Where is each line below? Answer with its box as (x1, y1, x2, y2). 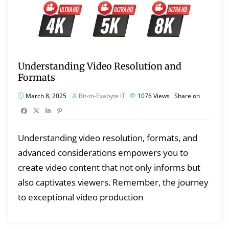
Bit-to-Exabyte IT (79, 91, 125, 100)
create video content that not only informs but (18, 161, 200, 173)
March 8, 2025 (24, 91, 66, 100)
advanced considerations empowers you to (18, 146, 188, 158)
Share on (174, 91, 200, 100)
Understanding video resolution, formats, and (18, 131, 197, 144)
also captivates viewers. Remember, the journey (18, 176, 209, 188)
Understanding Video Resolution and (18, 60, 181, 72)
